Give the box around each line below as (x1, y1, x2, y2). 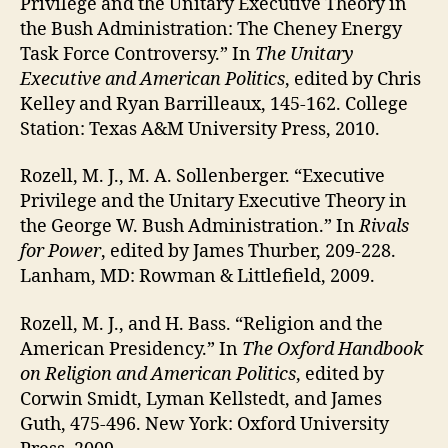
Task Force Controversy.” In (20, 42, 255, 66)
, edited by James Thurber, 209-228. (101, 240, 396, 264)
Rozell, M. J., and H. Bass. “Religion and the (20, 312, 383, 336)
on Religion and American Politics (20, 362, 296, 386)
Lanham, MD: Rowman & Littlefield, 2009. (20, 265, 375, 289)
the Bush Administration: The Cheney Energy (20, 17, 402, 41)
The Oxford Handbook (242, 337, 423, 361)
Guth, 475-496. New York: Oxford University (20, 412, 389, 436)
